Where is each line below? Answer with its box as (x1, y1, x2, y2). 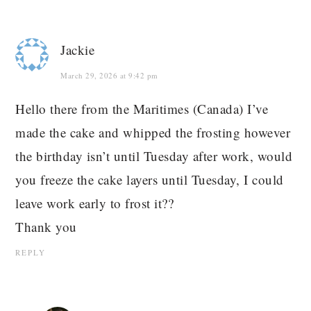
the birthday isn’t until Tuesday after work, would (15, 147, 293, 165)
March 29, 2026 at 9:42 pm (60, 70, 158, 81)
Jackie (60, 41, 95, 59)
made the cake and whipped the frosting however (15, 124, 291, 142)
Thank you (15, 218, 77, 236)
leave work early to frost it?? (15, 194, 174, 212)
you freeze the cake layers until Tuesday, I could (15, 171, 284, 189)
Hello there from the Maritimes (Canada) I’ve (15, 100, 269, 118)
